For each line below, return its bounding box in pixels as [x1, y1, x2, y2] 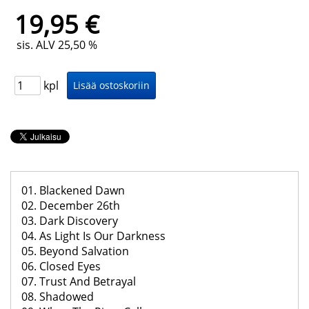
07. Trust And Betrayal [21, 274, 136, 290]
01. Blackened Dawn [21, 183, 125, 199]
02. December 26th [21, 198, 120, 214]
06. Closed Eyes [21, 259, 101, 275]
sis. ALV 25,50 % [17, 37, 97, 53]
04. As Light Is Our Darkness [21, 228, 166, 244]
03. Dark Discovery [21, 213, 118, 229]
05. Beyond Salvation [21, 243, 129, 259]
